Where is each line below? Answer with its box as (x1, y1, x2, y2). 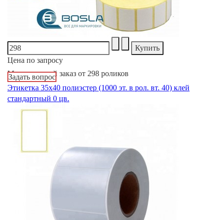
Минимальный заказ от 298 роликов (7, 69, 129, 78)
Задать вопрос (8, 73, 55, 82)
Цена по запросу (7, 56, 63, 65)
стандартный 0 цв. (7, 94, 69, 103)
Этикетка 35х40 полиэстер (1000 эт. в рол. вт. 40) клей (7, 83, 190, 92)
